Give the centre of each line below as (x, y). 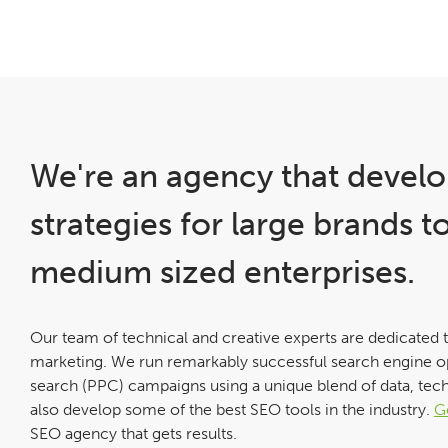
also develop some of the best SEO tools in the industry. (232, 409)
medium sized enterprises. (222, 271)
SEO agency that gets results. (133, 433)
